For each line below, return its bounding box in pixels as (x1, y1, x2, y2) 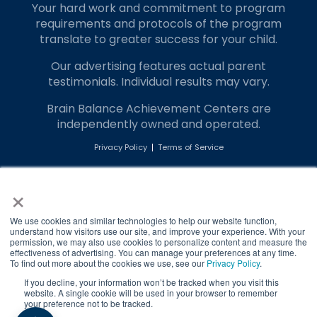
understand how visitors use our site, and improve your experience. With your (10, 225, 305, 237)
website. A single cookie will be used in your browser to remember (24, 287, 277, 299)
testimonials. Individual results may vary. (47, 74, 270, 91)
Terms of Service (157, 142, 224, 154)
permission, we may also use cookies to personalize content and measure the (10, 236, 307, 248)
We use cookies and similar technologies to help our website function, (10, 214, 277, 226)
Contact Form (192, 185, 272, 202)
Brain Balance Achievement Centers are (46, 100, 271, 117)
